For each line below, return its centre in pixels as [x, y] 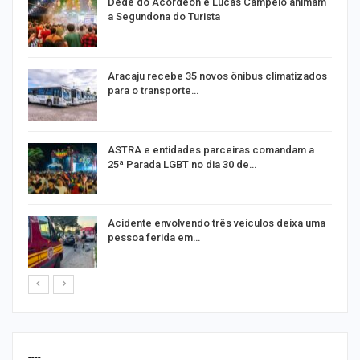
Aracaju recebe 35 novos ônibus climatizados [217, 76]
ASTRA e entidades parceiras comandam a [211, 149]
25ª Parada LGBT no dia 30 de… [182, 164]
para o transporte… [153, 90]
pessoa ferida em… [154, 238]
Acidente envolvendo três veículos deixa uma [217, 223]
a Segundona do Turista [164, 17]
